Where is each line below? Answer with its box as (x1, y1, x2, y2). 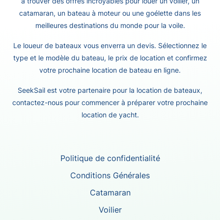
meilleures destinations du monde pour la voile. (35, 21, 185, 29)
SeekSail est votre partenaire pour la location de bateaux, (18, 86, 202, 94)
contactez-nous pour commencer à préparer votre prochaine (12, 98, 208, 107)
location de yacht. (81, 110, 139, 119)
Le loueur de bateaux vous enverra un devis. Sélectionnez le (13, 41, 207, 50)
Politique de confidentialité (60, 153, 160, 163)
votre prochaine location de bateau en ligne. (39, 66, 181, 74)
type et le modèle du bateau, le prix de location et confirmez (13, 54, 207, 62)
